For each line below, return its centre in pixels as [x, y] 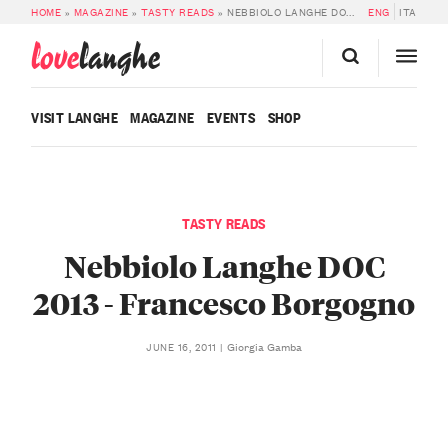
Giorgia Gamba [264, 346]
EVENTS [231, 117]
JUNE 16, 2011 [183, 347]
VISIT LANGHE [74, 117]
